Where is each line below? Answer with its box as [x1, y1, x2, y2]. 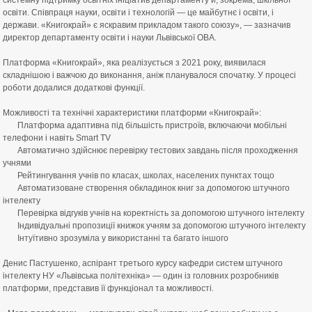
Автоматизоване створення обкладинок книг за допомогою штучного [3, 183, 290, 193]
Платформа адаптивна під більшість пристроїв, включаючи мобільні [3, 120, 287, 130]
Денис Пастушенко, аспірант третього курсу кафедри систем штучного [3, 258, 283, 268]
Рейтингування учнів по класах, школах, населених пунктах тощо [3, 171, 274, 180]
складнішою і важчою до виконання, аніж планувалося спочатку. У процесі [3, 70, 296, 80]
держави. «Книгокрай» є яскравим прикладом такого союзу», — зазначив [3, 20, 290, 30]
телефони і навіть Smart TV [3, 133, 111, 143]
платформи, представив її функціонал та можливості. [3, 283, 214, 293]
